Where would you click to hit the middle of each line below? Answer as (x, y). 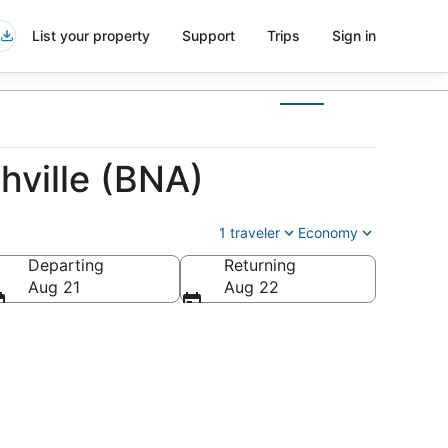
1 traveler (249, 232)
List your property (91, 35)
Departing (66, 265)
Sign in (354, 35)
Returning (260, 265)
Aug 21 (54, 287)
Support (208, 35)
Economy (328, 232)
